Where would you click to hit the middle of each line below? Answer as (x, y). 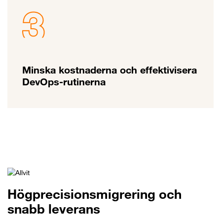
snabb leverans (54, 209)
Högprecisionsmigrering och (94, 194)
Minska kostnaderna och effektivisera (110, 70)
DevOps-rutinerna (64, 82)
